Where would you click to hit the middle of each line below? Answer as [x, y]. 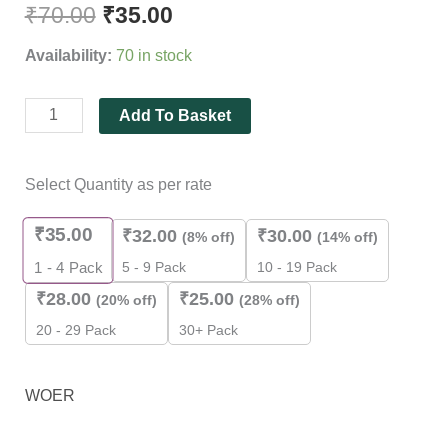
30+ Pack [208, 329]
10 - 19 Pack [296, 266]
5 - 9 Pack [153, 266]
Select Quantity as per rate [118, 184]
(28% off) [269, 299]
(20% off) [126, 299]
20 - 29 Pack [75, 329]
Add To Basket [174, 115]
